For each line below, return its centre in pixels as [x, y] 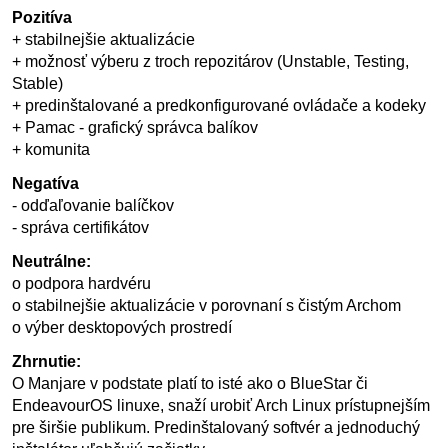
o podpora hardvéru [81, 283]
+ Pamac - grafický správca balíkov [135, 127]
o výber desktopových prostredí [122, 327]
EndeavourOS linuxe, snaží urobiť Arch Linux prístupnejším [221, 405]
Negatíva [45, 183]
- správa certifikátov [82, 227]
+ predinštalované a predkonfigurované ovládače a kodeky [219, 105]
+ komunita [51, 149]
